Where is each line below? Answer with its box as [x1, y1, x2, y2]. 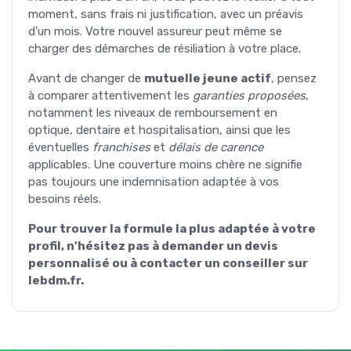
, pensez [271, 71, 317, 85]
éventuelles [28, 139, 92, 154]
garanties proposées [193, 88, 306, 103]
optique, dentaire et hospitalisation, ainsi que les [28, 122, 291, 137]
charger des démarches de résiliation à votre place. [28, 41, 301, 56]
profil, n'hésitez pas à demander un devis [28, 238, 278, 253]
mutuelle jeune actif [144, 71, 271, 85]
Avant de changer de [28, 71, 144, 85]
